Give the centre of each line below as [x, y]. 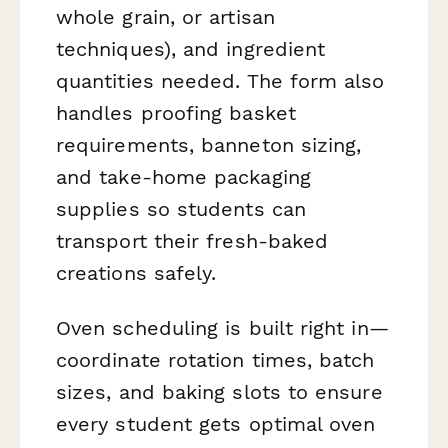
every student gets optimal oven [216, 423]
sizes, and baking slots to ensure [219, 391]
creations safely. [136, 272]
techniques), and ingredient [191, 48]
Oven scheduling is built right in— [222, 327]
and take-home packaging [183, 176]
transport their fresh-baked [192, 240]
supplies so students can [181, 208]
